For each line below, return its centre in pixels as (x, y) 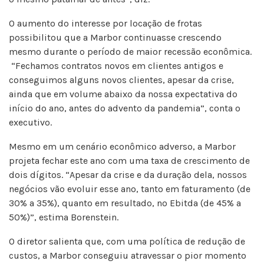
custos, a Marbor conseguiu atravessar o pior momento (128, 255)
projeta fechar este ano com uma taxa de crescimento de (129, 161)
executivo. (30, 122)
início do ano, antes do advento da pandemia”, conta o (125, 108)
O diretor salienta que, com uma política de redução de (127, 241)
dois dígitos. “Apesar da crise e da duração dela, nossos (128, 175)
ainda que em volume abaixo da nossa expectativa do (123, 94)
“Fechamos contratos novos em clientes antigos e (116, 66)
